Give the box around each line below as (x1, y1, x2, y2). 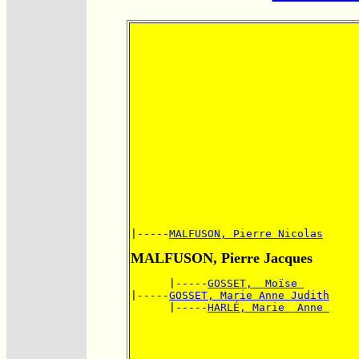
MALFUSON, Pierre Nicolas (169, 227, 323, 240)
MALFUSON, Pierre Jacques (131, 249, 313, 266)
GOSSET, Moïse (208, 276, 304, 289)
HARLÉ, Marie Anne (208, 301, 329, 313)
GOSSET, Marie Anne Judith (169, 288, 329, 301)
